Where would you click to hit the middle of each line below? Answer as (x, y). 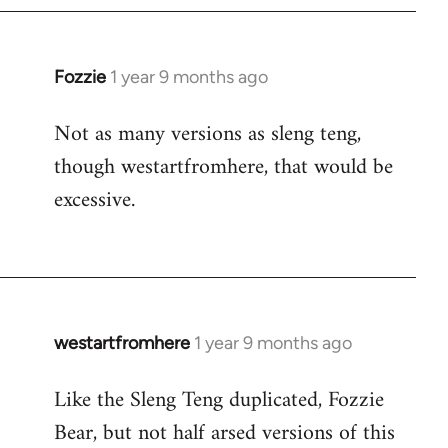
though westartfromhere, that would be (223, 167)
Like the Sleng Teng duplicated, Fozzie (219, 400)
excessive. (94, 200)
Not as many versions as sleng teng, (207, 134)
